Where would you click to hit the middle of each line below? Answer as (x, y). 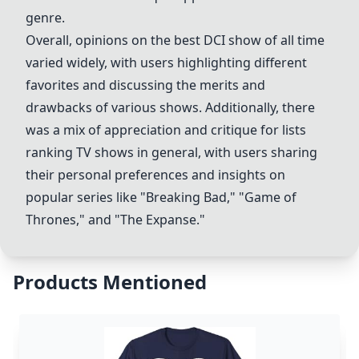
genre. (45, 18)
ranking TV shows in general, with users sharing (171, 152)
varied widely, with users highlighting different (166, 63)
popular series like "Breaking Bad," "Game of (161, 197)
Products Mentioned (110, 282)
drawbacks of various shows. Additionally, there (170, 107)
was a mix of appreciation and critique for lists (166, 130)
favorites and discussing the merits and (145, 85)
